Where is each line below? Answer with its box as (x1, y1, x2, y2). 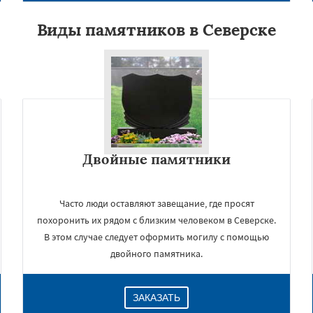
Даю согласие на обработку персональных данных (80, 299, 237, 308)
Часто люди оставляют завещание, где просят (59, 197, 254, 210)
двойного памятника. (110, 247, 203, 260)
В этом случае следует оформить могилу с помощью (44, 231, 269, 243)
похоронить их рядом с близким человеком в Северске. (37, 214, 276, 226)
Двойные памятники (82, 150, 231, 168)
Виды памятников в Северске (37, 20, 276, 40)
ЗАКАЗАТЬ (133, 292, 180, 303)
